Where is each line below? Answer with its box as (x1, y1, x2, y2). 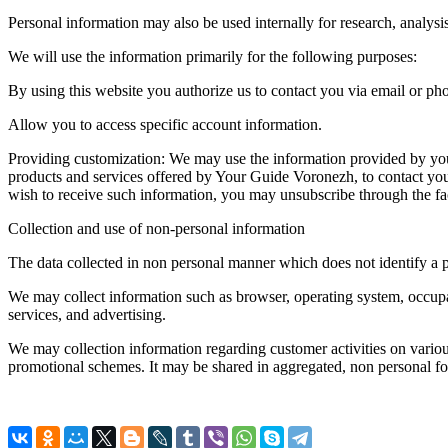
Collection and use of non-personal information (8, 219, 305, 237)
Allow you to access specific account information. (8, 115, 322, 133)
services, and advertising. (8, 305, 166, 323)
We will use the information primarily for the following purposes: (8, 47, 417, 65)
